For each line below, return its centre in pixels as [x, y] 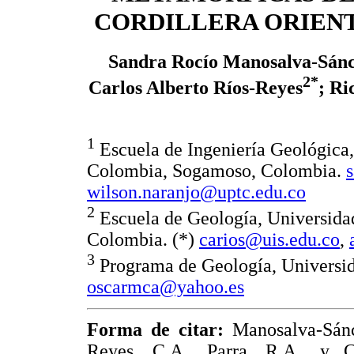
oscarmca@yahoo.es [166, 287]
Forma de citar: [155, 330]
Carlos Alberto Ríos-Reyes [196, 87]
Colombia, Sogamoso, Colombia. [217, 171]
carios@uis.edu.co [269, 240]
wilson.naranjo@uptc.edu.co [196, 192]
